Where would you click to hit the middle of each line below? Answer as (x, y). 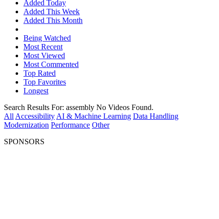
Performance (70, 125)
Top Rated (40, 73)
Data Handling (156, 116)
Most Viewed (44, 55)
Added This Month (53, 20)
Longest (36, 90)
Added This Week (52, 11)
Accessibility (35, 116)
